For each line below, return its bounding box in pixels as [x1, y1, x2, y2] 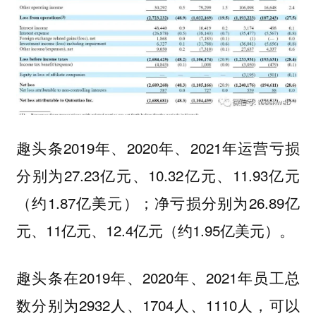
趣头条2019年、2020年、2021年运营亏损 [16, 137, 300, 159]
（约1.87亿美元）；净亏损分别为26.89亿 [16, 192, 300, 214]
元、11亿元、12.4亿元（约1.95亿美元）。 [16, 219, 294, 241]
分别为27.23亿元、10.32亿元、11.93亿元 [16, 164, 300, 186]
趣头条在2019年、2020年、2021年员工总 [16, 266, 300, 288]
